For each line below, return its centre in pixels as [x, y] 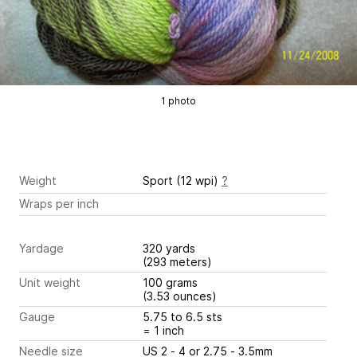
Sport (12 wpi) [182, 180]
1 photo [178, 101]
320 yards [171, 249]
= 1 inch [163, 331]
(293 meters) [177, 262]
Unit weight [50, 283]
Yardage [41, 249]
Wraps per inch [59, 203]
